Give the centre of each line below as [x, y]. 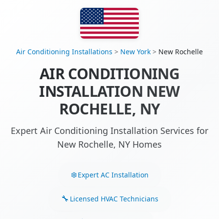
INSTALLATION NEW [109, 91]
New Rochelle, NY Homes [109, 144]
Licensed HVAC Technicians [114, 198]
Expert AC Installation [113, 175]
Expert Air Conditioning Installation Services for [109, 131]
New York [135, 52]
